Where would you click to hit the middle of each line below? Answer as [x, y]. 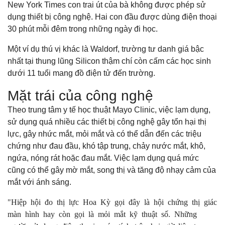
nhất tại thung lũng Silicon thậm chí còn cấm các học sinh [109, 61]
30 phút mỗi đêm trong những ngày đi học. [83, 29]
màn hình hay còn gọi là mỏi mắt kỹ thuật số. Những [102, 213]
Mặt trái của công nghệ [80, 95]
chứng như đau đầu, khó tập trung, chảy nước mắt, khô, [106, 146]
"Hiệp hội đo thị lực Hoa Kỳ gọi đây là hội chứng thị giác [112, 201]
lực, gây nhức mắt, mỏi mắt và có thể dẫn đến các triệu [104, 134]
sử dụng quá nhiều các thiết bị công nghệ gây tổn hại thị [107, 122]
